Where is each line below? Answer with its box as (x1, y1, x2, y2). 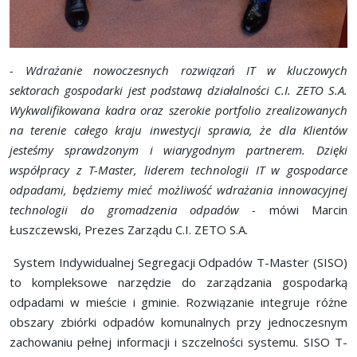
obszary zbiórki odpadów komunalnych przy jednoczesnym (10, 314, 347, 331)
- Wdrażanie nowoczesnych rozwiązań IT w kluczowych (10, 62, 347, 79)
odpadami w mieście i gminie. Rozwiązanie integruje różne (10, 294, 347, 311)
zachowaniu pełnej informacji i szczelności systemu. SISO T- (10, 334, 347, 351)
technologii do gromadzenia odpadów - (10, 202, 269, 218)
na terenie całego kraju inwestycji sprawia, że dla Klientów (10, 122, 347, 139)
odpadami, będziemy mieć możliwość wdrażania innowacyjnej (10, 182, 347, 198)
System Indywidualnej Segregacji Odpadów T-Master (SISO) (10, 254, 347, 271)
